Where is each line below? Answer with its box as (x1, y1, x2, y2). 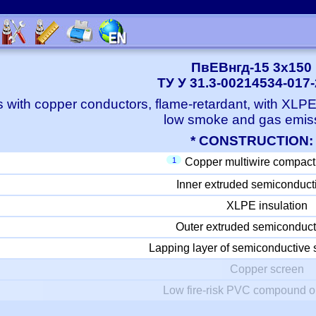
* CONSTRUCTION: (190, 133, 313, 148)
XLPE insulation (226, 200, 308, 212)
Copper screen (230, 263, 304, 275)
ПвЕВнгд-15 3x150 (191, 60, 312, 75)
